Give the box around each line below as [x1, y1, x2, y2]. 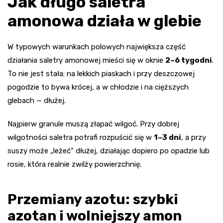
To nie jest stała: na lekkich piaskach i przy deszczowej [7, 69, 195, 79]
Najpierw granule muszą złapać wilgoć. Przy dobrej [7, 119, 179, 129]
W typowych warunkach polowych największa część [7, 42, 186, 52]
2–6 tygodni [165, 56, 212, 65]
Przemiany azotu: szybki [7, 191, 178, 208]
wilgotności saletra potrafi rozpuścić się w [7, 133, 154, 142]
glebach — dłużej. [7, 96, 66, 106]
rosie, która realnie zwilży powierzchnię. [7, 160, 141, 169]
